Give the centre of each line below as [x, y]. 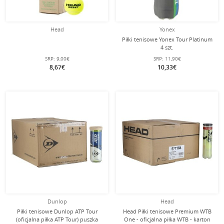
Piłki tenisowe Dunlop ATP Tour [57, 211]
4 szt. [167, 47]
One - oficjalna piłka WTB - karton [167, 219]
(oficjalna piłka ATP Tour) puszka [57, 219]
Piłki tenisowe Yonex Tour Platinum [167, 39]
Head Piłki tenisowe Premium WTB [167, 211]
